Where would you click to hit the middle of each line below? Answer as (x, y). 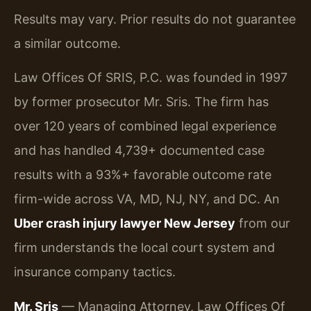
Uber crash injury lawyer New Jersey (125, 224)
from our (263, 224)
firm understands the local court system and (144, 248)
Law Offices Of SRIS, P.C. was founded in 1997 (151, 78)
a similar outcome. (67, 43)
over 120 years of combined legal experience (145, 126)
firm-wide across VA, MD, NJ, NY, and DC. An (147, 199)
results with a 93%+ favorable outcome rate (143, 175)
